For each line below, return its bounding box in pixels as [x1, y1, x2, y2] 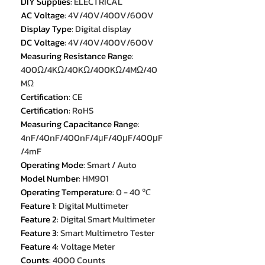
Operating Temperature [21, 185, 112, 199]
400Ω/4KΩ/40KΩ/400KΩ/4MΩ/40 [21, 63, 157, 77]
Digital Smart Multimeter [60, 212, 155, 227]
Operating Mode [21, 158, 83, 172]
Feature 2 [21, 212, 57, 227]
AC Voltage [21, 8, 64, 22]
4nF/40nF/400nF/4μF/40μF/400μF [21, 131, 163, 145]
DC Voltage [21, 35, 64, 50]
